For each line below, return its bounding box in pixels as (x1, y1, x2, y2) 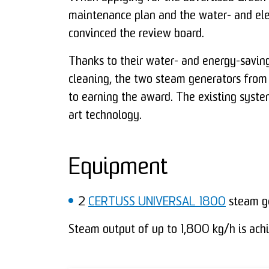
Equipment (68, 156, 168, 180)
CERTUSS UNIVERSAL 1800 (88, 196, 226, 208)
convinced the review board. (68, 28, 204, 40)
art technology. (68, 109, 142, 122)
